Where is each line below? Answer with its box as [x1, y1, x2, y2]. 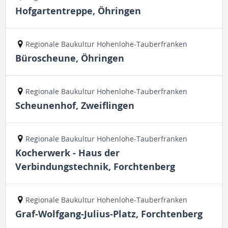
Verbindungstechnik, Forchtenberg [15, 160, 175, 173]
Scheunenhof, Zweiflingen [15, 99, 134, 112]
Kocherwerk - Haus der [15, 147, 120, 159]
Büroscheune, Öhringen [15, 52, 124, 65]
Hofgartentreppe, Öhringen [15, 5, 141, 17]
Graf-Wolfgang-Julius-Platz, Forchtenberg [15, 208, 203, 220]
